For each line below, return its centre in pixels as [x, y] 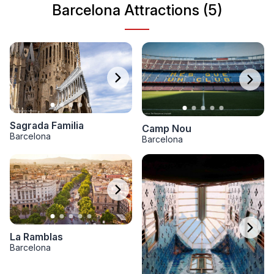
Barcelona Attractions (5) [137, 10]
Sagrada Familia [47, 126]
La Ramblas [36, 237]
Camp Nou [167, 129]
